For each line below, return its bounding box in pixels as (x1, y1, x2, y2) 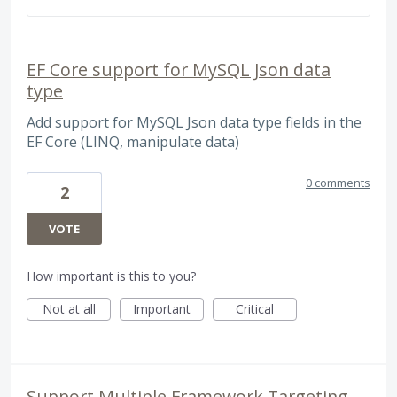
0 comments (306, 174, 370, 191)
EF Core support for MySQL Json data (27, 58, 331, 82)
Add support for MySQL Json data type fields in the (27, 113, 362, 133)
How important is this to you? (27, 267, 196, 284)
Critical (236, 300, 274, 317)
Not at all (42, 300, 96, 317)
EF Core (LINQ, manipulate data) (27, 132, 239, 152)
